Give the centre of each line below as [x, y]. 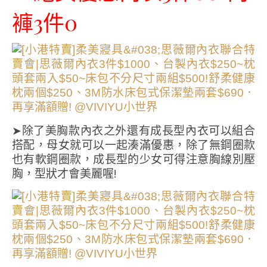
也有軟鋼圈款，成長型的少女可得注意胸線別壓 [133, 159]
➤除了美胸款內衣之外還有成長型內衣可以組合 [133, 131]
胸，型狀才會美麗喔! [64, 174]
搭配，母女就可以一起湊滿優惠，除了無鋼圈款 [133, 145]
